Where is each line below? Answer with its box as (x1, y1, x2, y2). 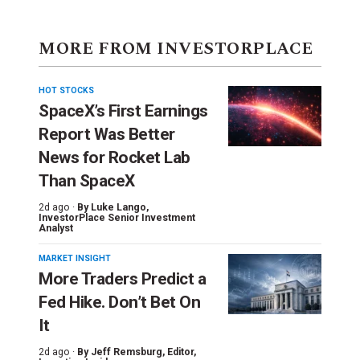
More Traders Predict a (39, 269, 206, 289)
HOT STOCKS (39, 85, 94, 96)
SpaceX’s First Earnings (39, 101, 208, 121)
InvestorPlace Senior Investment (39, 212, 195, 224)
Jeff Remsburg (91, 346, 162, 358)
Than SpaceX (39, 171, 135, 191)
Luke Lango (91, 202, 146, 214)
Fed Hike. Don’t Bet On (39, 292, 200, 313)
